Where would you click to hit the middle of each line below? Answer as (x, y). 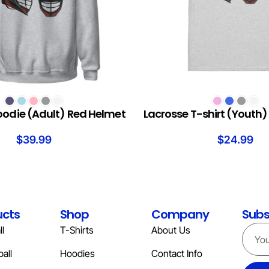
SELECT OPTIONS (172, 98)
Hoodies (78, 253)
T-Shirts (77, 230)
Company (180, 214)
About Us (171, 230)
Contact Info (177, 253)
